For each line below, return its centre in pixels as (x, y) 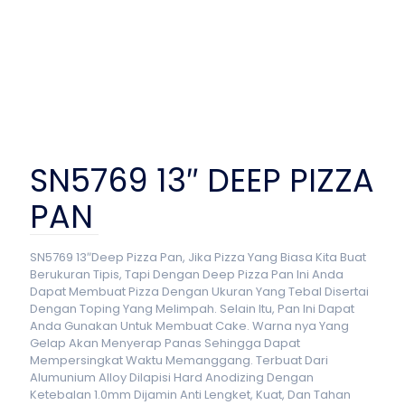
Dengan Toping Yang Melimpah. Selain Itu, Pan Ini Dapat (192, 309)
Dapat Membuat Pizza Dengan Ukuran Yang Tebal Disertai (199, 292)
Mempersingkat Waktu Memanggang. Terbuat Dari (179, 360)
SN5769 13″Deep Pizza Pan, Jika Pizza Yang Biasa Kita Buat (198, 257)
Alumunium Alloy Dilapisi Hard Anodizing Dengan (172, 377)
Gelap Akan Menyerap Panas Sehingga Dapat (165, 343)
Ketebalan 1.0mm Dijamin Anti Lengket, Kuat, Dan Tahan (190, 395)
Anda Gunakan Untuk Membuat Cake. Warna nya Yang (189, 326)
